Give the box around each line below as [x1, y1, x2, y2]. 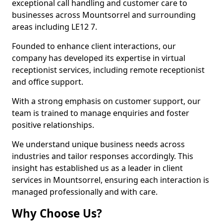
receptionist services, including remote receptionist [12, 64, 205, 75]
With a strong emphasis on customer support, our [12, 96, 201, 107]
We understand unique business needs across [12, 139, 185, 150]
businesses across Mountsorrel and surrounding [12, 9, 196, 20]
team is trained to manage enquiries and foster [12, 108, 189, 118]
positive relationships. [12, 119, 94, 130]
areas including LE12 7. [12, 21, 97, 32]
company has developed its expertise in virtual [12, 53, 185, 63]
